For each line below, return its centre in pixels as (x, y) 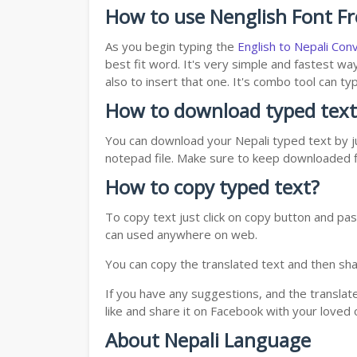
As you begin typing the (171, 47)
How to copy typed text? (212, 187)
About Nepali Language (208, 340)
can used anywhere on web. (181, 235)
